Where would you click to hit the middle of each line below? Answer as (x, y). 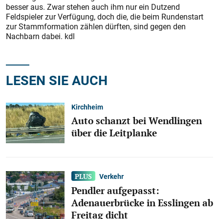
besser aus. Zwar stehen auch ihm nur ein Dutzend (93, 7)
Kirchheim (87, 107)
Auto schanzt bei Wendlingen (137, 120)
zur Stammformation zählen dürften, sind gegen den (96, 26)
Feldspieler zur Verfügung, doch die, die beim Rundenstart (105, 17)
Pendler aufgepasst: (115, 191)
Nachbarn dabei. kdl (40, 36)
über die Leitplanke (114, 133)
